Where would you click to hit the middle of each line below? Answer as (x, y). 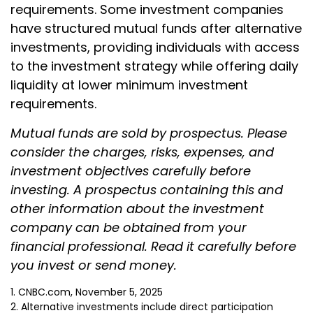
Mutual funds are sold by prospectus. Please (149, 133)
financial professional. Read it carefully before (153, 247)
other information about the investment (137, 209)
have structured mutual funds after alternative (156, 29)
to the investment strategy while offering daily (154, 66)
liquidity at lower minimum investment (129, 85)
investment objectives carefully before (131, 171)
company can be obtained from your (129, 228)
